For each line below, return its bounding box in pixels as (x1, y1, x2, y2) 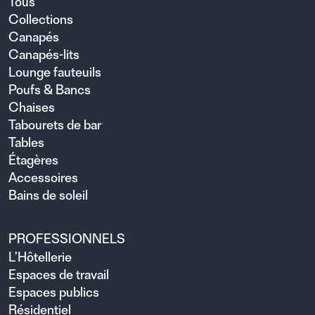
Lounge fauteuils (8, 63, 101, 80)
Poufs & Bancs (8, 81, 91, 98)
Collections (8, 11, 73, 27)
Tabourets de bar (8, 116, 101, 133)
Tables (8, 134, 44, 150)
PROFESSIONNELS (8, 230, 125, 247)
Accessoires (8, 169, 78, 186)
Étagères (8, 151, 58, 168)
